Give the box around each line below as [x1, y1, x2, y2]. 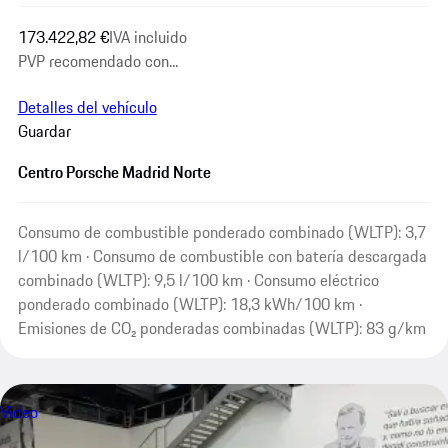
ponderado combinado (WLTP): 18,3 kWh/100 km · [17, 292, 362, 317]
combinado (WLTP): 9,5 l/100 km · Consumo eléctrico [17, 268, 379, 293]
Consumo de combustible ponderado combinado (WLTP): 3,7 [17, 220, 426, 245]
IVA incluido [108, 24, 187, 49]
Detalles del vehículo [17, 94, 157, 119]
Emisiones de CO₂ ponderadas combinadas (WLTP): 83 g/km [17, 316, 426, 341]
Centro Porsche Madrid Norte [17, 160, 211, 185]
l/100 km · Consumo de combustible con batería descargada [17, 244, 427, 269]
